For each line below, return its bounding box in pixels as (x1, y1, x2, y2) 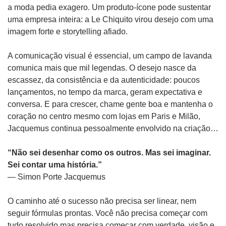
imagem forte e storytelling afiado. (8, 27, 128, 36)
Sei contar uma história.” (8, 160, 102, 169)
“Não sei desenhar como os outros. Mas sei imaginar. (8, 148, 211, 157)
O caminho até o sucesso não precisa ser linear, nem (8, 197, 196, 206)
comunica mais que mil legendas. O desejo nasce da (8, 64, 196, 73)
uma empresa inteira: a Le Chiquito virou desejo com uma (8, 15, 213, 24)
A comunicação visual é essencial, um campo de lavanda (8, 51, 212, 61)
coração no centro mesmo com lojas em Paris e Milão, (8, 112, 200, 121)
